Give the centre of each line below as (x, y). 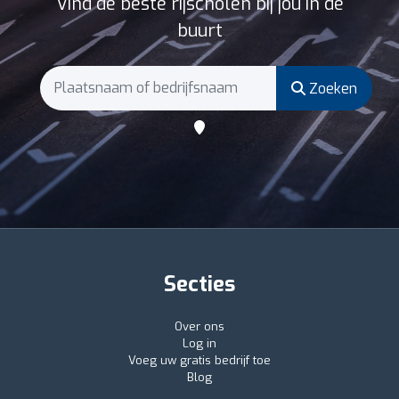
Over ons (199, 326)
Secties (199, 284)
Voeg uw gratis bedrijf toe (199, 360)
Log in (199, 343)
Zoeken (331, 88)
